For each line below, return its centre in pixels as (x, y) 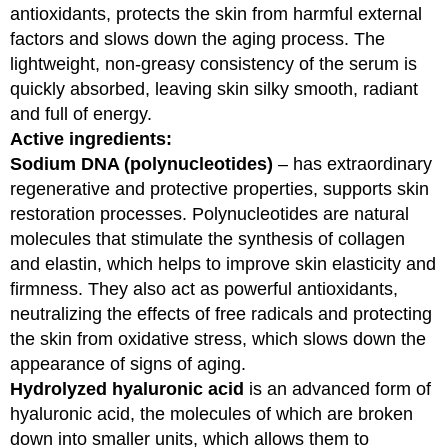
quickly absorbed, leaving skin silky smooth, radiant (214, 88)
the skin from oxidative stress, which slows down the (218, 338)
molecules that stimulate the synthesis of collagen (207, 238)
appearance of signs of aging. (128, 363)
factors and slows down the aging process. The (197, 38)
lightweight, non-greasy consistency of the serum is (213, 63)
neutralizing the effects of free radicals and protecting (221, 313)
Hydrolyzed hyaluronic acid (127, 388)
